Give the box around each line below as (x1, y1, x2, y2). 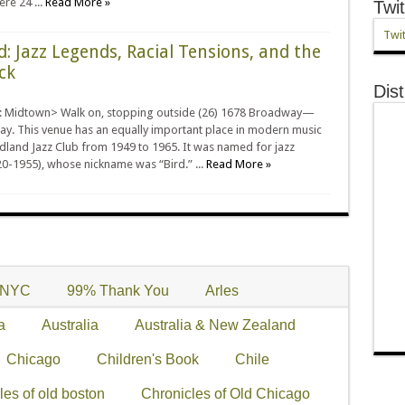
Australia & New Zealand (134, 316, 296, 333)
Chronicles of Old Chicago (140, 385, 310, 401)
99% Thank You (66, 282, 169, 298)
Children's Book (96, 351, 199, 367)
